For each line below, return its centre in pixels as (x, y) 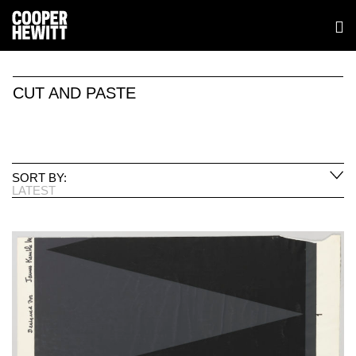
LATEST (34, 190)
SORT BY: (39, 177)
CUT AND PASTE (74, 93)
